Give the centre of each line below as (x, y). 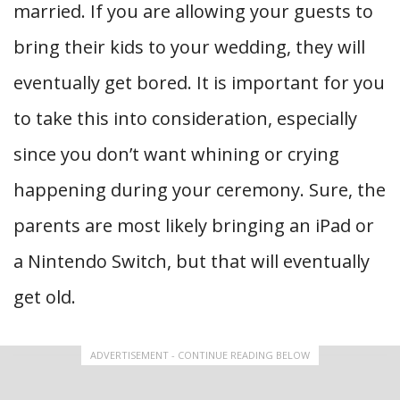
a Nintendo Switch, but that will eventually (192, 262)
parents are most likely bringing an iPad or (194, 226)
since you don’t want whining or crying (176, 154)
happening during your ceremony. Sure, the (200, 190)
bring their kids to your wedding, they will (189, 47)
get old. (45, 297)
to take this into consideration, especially (185, 119)
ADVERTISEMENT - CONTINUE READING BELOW (200, 355)
